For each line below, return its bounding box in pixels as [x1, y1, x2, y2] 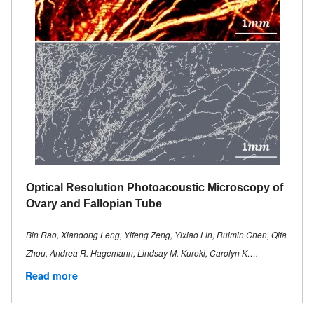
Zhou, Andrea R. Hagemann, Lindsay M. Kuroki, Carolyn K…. [26, 247, 258, 259]
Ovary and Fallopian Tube [26, 198, 162, 210]
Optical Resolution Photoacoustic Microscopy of [26, 182, 283, 194]
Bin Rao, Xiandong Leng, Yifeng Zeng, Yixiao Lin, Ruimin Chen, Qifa [26, 228, 287, 241]
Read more [25, 268, 78, 283]
